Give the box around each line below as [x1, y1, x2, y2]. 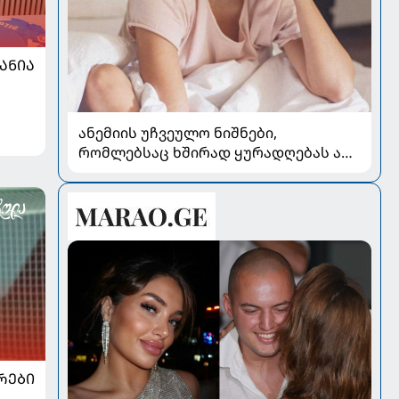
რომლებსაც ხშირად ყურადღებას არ [77, 142, 353, 162]
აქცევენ [77, 161, 137, 182]
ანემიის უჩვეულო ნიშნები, [77, 122, 277, 142]
